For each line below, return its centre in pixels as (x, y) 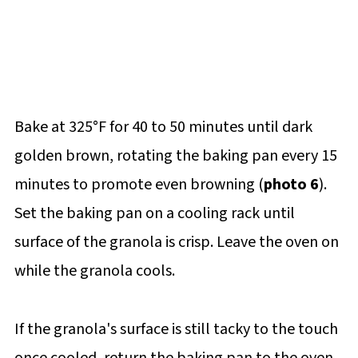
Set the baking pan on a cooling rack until (154, 213)
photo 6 (291, 184)
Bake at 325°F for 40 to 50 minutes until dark (163, 127)
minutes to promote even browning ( (139, 184)
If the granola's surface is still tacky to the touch (176, 329)
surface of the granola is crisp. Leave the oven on (176, 242)
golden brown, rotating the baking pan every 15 (175, 155)
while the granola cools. (94, 270)
